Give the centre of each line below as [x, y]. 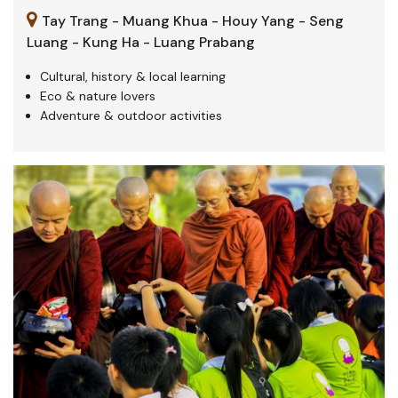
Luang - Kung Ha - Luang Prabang [141, 43]
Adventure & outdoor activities [131, 116]
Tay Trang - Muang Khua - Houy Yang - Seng [191, 21]
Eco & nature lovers [98, 96]
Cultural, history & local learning [133, 77]
